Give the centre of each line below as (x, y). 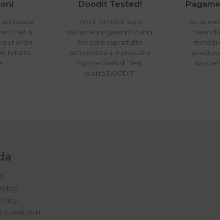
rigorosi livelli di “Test (110, 63)
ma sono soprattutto (110, 43)
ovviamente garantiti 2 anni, (110, 32)
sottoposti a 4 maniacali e (110, 53)
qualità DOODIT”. (110, 74)
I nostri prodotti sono (110, 22)
